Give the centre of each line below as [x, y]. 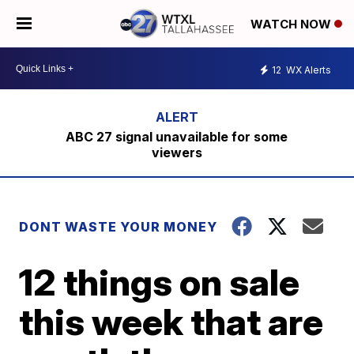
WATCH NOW [292, 24]
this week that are [171, 322]
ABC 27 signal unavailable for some [177, 137]
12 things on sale [160, 282]
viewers [177, 153]
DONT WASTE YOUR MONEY [119, 227]
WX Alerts [307, 70]
